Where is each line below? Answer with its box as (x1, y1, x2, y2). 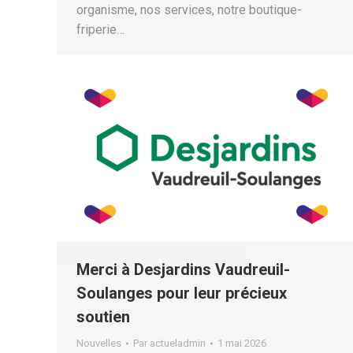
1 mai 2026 (217, 337, 266, 350)
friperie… (76, 22, 124, 38)
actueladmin (150, 337, 206, 350)
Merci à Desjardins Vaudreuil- (76, 260, 290, 280)
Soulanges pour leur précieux (76, 284, 287, 303)
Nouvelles (76, 337, 121, 350)
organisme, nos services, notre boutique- (76, 2, 302, 18)
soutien (76, 307, 134, 327)
